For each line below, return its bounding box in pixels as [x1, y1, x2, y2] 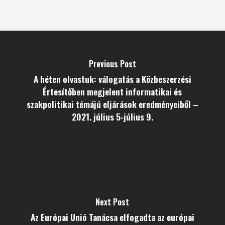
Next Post [95, 196, 130, 208]
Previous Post [88, 58, 136, 70]
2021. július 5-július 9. [71, 110, 153, 123]
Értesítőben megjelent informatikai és [43, 85, 182, 98]
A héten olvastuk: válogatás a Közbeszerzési [33, 72, 191, 85]
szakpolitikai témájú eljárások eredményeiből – [26, 97, 198, 110]
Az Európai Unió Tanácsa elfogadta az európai [30, 210, 194, 223]
